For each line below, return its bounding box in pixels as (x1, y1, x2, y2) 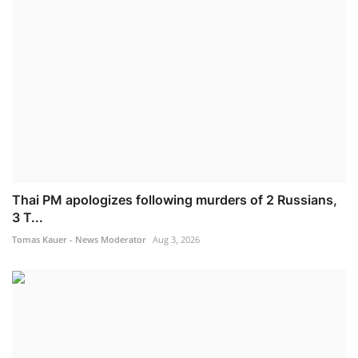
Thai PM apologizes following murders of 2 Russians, (12, 192, 337, 209)
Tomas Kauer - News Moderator (12, 233, 146, 246)
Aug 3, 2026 (153, 233, 200, 246)
